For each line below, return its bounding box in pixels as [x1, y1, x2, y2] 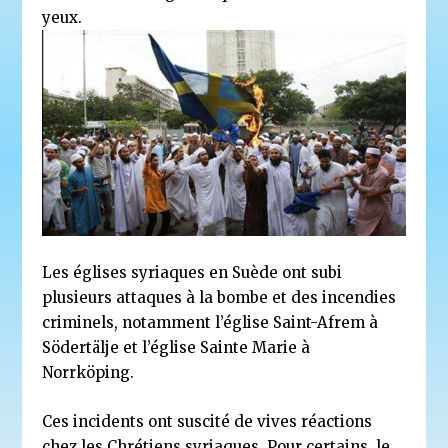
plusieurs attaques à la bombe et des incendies [42, 288, 397, 308]
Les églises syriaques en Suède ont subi [42, 263, 343, 283]
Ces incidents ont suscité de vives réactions [42, 412, 373, 432]
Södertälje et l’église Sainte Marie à [42, 338, 311, 358]
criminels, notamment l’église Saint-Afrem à [42, 313, 379, 333]
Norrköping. [42, 363, 135, 383]
